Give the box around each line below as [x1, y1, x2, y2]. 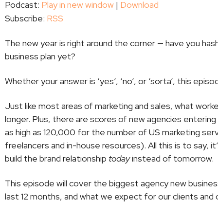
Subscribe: [5, 13, 47, 24]
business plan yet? [5, 51, 77, 62]
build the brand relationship [5, 153, 107, 164]
